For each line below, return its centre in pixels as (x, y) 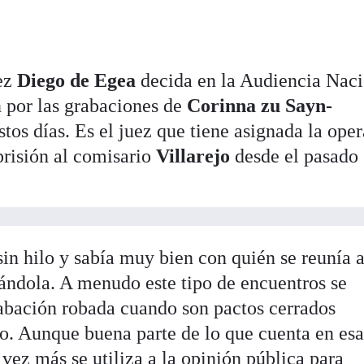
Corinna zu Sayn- (260, 105)
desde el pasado (295, 156)
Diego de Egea (77, 80)
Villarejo (193, 156)
